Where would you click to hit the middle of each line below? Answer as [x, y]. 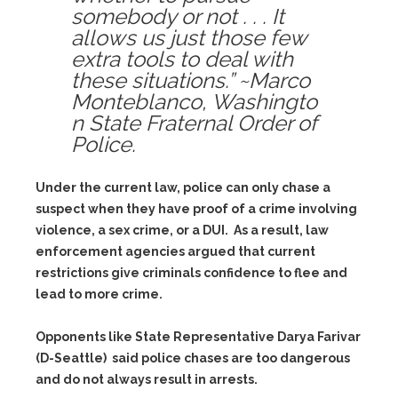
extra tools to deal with [182, 59]
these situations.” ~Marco [191, 80]
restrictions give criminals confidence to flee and [191, 273]
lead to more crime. [99, 294]
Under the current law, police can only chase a [183, 187]
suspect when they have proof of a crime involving [196, 209]
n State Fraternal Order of [194, 123]
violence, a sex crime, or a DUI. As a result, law [182, 230]
